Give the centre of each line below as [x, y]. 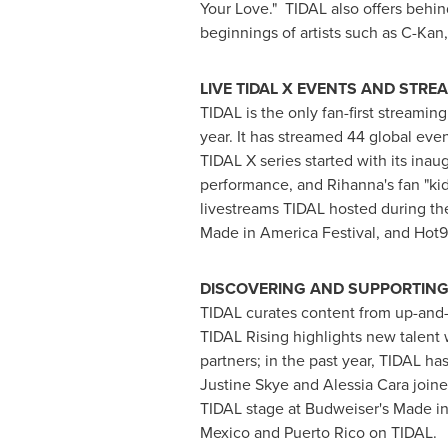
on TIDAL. [400, 433]
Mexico [224, 433]
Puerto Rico [324, 433]
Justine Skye [244, 385]
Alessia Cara [365, 385]
